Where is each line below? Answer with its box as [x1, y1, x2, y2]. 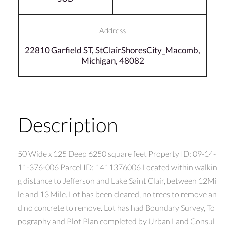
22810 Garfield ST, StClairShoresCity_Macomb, [25, 44, 200, 55]
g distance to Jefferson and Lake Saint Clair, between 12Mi [18, 175, 217, 185]
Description [18, 112, 118, 137]
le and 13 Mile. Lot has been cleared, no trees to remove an [18, 189, 217, 199]
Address [99, 25, 126, 35]
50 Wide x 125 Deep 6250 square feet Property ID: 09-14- [18, 148, 216, 158]
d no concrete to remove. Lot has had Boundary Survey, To [18, 202, 215, 212]
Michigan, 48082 [81, 55, 144, 66]
